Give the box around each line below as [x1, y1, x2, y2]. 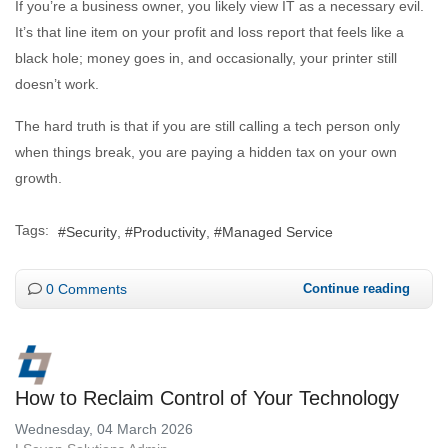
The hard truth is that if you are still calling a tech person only [15, 118, 400, 135]
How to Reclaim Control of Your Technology [15, 386, 399, 409]
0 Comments [46, 280, 127, 297]
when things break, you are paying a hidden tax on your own [15, 144, 397, 161]
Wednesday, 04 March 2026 [15, 420, 193, 437]
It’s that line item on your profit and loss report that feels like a [15, 24, 404, 41]
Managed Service [222, 223, 333, 240]
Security [66, 223, 117, 240]
